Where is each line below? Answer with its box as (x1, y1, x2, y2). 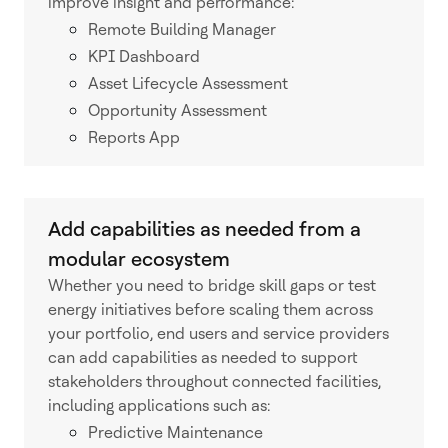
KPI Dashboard (88, 47, 204, 66)
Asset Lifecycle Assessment (88, 74, 292, 93)
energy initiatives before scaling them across (48, 300, 373, 319)
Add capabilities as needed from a (48, 217, 361, 241)
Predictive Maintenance (88, 423, 263, 442)
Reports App (88, 128, 180, 147)
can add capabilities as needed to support (48, 348, 358, 367)
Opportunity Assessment (88, 101, 271, 120)
